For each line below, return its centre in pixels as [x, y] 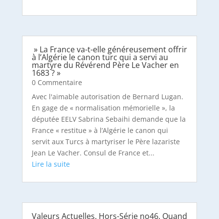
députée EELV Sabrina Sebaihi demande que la [109, 119]
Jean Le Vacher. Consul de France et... [93, 153]
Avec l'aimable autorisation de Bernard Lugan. [107, 97]
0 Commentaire [57, 83]
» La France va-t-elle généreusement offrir [109, 50]
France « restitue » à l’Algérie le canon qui [100, 131]
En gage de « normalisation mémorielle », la [103, 108]
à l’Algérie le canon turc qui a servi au [100, 57]
